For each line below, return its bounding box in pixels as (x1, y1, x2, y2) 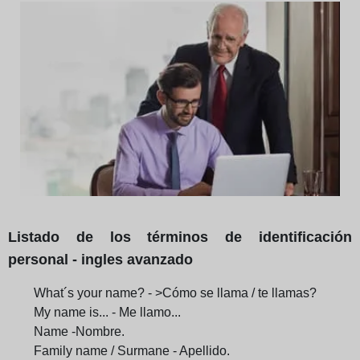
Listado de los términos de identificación (8, 228, 352, 245)
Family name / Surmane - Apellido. (34, 343, 230, 358)
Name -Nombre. (34, 324, 125, 338)
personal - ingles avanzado (8, 251, 193, 268)
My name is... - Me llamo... (34, 305, 181, 319)
